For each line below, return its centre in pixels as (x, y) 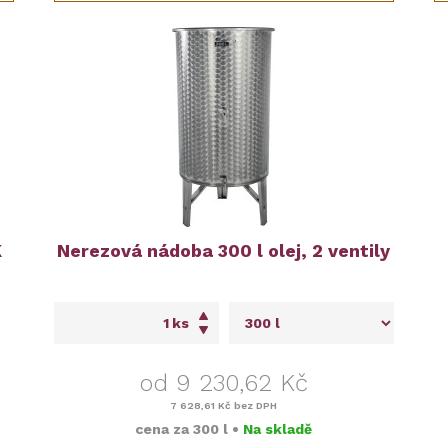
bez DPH (254, 406)
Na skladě (278, 429)
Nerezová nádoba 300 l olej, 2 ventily (224, 251)
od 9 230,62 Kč (223, 383)
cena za (164, 429)
